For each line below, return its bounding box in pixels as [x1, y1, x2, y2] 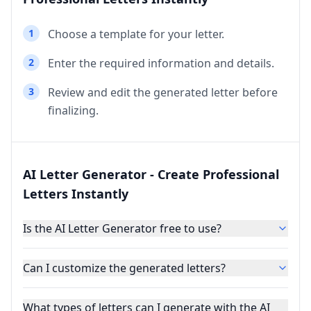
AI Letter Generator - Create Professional [23, 165, 279, 183]
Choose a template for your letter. [48, 26, 224, 42]
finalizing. [48, 102, 99, 118]
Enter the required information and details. [48, 55, 274, 71]
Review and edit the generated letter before [48, 84, 278, 100]
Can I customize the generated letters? [23, 260, 226, 276]
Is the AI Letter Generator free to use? [23, 220, 221, 236]
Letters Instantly [23, 185, 128, 202]
